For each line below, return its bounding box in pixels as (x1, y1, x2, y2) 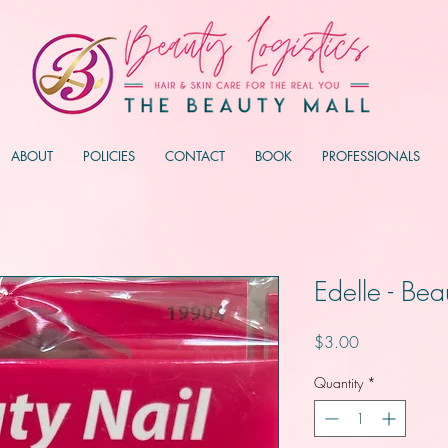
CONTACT (164, 146, 225, 165)
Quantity (314, 372, 363, 392)
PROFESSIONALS (321, 146, 420, 165)
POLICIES (82, 146, 135, 165)
